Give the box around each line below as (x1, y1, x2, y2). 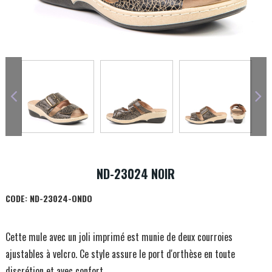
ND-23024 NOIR (97, 164, 175, 183)
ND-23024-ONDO (27, 191, 92, 205)
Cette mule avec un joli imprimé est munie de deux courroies (5, 229, 233, 244)
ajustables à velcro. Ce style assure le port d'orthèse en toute (5, 246, 235, 261)
